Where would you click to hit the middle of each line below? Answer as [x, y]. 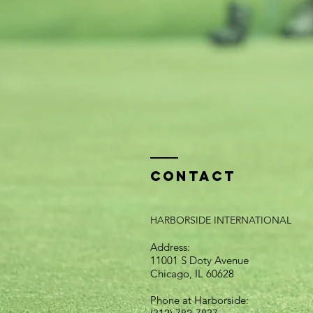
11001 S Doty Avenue [201, 260]
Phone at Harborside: [199, 300]
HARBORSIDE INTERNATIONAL [221, 220]
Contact [193, 176]
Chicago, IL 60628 [192, 273]
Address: [170, 247]
